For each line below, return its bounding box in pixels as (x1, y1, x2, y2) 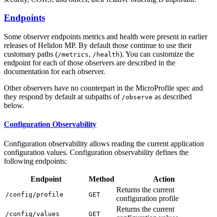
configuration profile (116, 194, 179, 202)
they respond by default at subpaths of (4, 93, 122, 101)
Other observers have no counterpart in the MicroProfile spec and (4, 84, 203, 93)
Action (153, 174, 175, 183)
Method (89, 174, 114, 183)
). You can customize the (120, 50, 194, 59)
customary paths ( (4, 50, 58, 59)
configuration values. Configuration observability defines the (4, 148, 188, 156)
